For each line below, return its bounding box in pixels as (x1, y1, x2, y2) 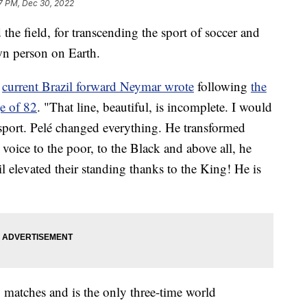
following (194, 77, 251, 95)
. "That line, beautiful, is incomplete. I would (37, 97, 272, 115)
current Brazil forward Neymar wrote (2, 77, 194, 95)
